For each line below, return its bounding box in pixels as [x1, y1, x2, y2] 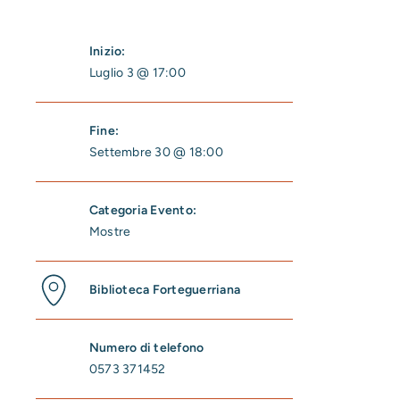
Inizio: [89, 44, 126, 59]
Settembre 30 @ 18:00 [89, 145, 223, 160]
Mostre [89, 224, 131, 239]
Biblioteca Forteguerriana [89, 282, 240, 297]
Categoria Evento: [89, 203, 197, 218]
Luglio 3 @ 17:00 [89, 65, 186, 80]
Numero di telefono [89, 340, 204, 355]
